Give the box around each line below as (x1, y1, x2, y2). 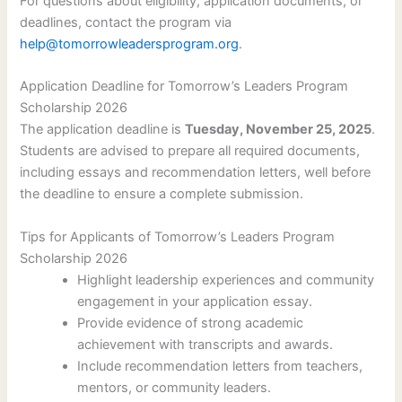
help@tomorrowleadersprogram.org (20, 35, 240, 52)
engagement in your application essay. (77, 293, 313, 310)
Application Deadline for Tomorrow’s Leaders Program (20, 78, 349, 95)
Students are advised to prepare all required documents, (20, 143, 361, 160)
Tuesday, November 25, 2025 (185, 121, 372, 138)
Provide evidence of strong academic (77, 314, 304, 331)
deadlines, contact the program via (20, 13, 232, 31)
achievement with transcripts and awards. (77, 336, 334, 353)
